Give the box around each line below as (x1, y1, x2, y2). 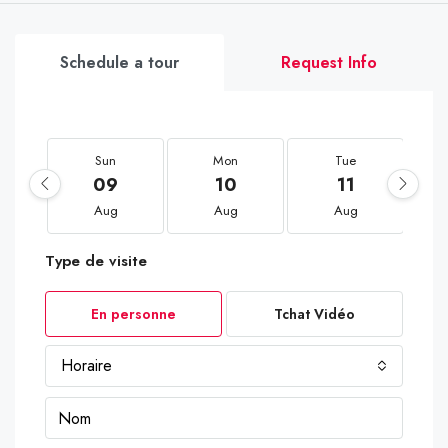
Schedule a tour (60, 51, 179, 74)
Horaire (61, 354, 112, 377)
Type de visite (45, 250, 147, 272)
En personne (91, 304, 176, 324)
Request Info (280, 51, 377, 74)
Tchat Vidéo (274, 304, 355, 324)
